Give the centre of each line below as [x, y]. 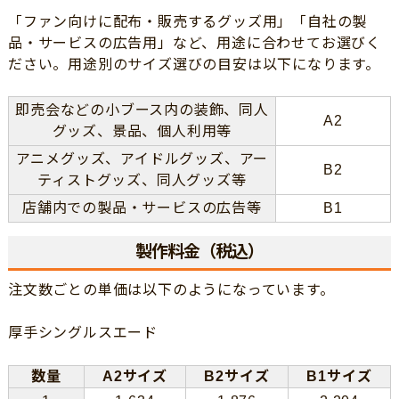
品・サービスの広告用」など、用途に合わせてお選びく [194, 44]
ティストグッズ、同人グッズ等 [142, 181]
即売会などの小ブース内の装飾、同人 [142, 110]
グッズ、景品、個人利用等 [142, 132]
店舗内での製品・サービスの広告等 [142, 208]
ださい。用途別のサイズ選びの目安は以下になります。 [194, 65]
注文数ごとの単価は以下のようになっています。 [171, 290]
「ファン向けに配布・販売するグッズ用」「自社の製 [187, 22]
